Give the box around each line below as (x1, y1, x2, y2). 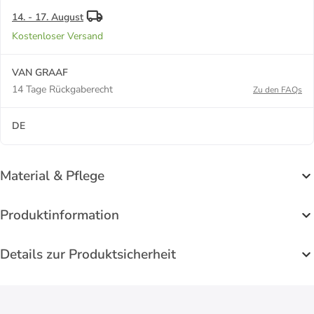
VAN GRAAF (12, 65, 68, 79)
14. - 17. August (12, 10, 83, 24)
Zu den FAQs (253, 83, 302, 95)
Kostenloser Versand (12, 29, 103, 43)
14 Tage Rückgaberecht (12, 82, 113, 96)
